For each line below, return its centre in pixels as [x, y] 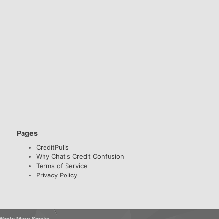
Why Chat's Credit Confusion [80, 156]
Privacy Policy [57, 175]
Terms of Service [62, 165]
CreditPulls [53, 147]
